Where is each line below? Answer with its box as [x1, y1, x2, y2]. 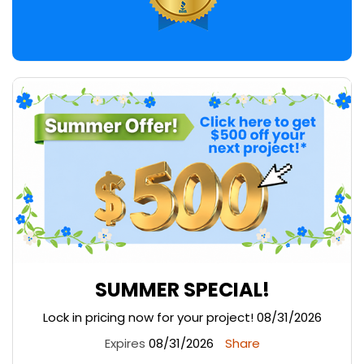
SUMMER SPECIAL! [94, 276, 270, 304]
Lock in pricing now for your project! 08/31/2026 [42, 309, 322, 327]
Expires [104, 335, 145, 353]
